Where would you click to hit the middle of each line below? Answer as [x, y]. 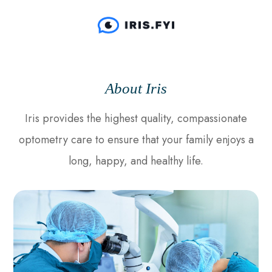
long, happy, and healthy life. [136, 161]
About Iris [136, 88]
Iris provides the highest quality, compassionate [136, 118]
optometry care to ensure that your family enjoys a [136, 140]
